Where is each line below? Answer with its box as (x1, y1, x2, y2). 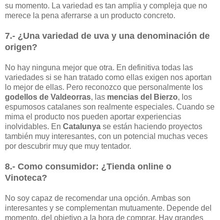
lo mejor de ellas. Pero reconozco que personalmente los (5, 82, 203, 91)
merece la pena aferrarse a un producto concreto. (5, 11, 175, 20)
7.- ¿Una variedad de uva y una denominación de (5, 30, 210, 41)
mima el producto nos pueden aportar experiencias (5, 112, 181, 121)
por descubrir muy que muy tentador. (5, 141, 131, 150)
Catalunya (63, 122, 101, 131)
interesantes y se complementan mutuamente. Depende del (5, 203, 212, 212)
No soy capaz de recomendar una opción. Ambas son (5, 193, 191, 202)
